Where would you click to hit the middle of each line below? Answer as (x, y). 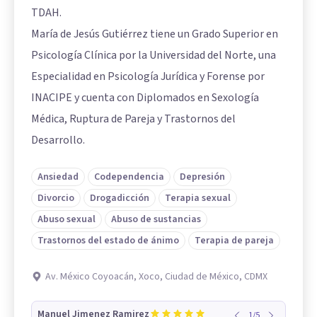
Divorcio (56, 198)
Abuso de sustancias (156, 219)
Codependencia (129, 177)
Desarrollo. (58, 140)
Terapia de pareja (234, 241)
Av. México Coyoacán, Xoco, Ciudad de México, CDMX (156, 277)
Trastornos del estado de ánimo (108, 241)
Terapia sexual (198, 198)
